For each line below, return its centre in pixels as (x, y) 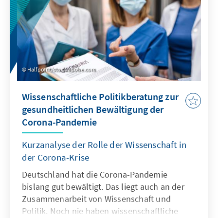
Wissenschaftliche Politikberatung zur (100, 97)
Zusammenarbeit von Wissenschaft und (96, 199)
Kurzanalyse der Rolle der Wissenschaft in (104, 145)
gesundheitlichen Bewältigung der (93, 109)
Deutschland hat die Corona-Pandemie (95, 175)
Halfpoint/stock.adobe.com (62, 70)
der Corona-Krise (56, 157)
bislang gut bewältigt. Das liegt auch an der (103, 187)
